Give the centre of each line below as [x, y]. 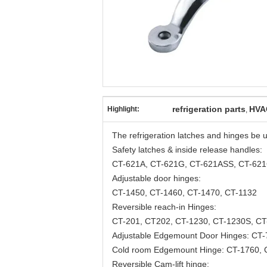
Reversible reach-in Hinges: [164, 207]
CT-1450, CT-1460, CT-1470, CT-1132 [184, 193]
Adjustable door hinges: [156, 178]
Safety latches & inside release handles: [187, 150]
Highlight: [123, 109]
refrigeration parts [209, 109]
